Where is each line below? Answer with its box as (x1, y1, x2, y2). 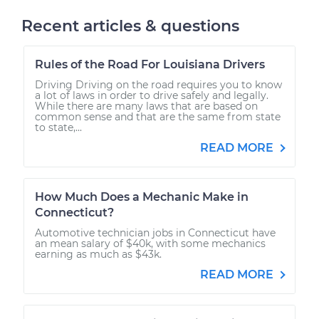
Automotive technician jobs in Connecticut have (35, 226, 276, 239)
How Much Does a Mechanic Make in (35, 189, 249, 204)
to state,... (35, 120, 82, 134)
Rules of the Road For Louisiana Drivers (35, 57, 265, 71)
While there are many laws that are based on (35, 99, 258, 113)
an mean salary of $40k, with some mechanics (35, 236, 266, 250)
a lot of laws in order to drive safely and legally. (35, 88, 268, 102)
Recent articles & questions (21, 16, 239, 36)
